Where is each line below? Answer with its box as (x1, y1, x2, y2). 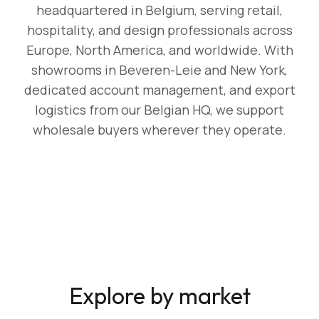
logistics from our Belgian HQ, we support (35, 101, 284, 118)
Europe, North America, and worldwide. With (26, 41, 293, 58)
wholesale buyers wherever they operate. (33, 121, 286, 138)
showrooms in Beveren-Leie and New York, (31, 61, 288, 78)
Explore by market (68, 281, 251, 310)
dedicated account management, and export (23, 81, 296, 98)
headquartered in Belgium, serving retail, (36, 1, 283, 19)
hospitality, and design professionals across (26, 21, 293, 38)
